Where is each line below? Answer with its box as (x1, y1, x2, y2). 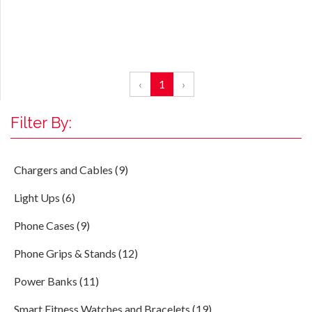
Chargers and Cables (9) (14, 163, 128, 176)
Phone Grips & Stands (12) (14, 247, 138, 260)
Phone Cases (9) (14, 219, 90, 232)
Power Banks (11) (14, 274, 99, 288)
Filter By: (10, 114, 72, 132)
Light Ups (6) (14, 191, 75, 204)
